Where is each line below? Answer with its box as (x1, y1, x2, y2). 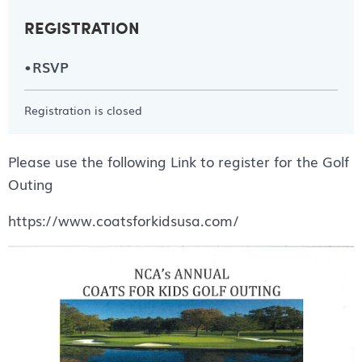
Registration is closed (24, 101, 142, 118)
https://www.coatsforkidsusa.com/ (8, 209, 239, 230)
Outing (8, 173, 53, 194)
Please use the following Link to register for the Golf (8, 150, 349, 171)
